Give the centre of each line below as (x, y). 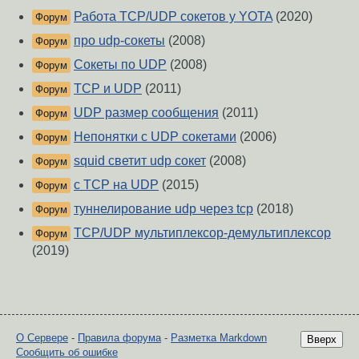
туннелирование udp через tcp (163, 209)
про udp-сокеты (119, 41)
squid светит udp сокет (140, 161)
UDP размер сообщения (146, 113)
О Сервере (42, 338)
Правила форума (119, 338)
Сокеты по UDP (120, 65)
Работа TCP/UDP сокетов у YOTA (173, 17)
